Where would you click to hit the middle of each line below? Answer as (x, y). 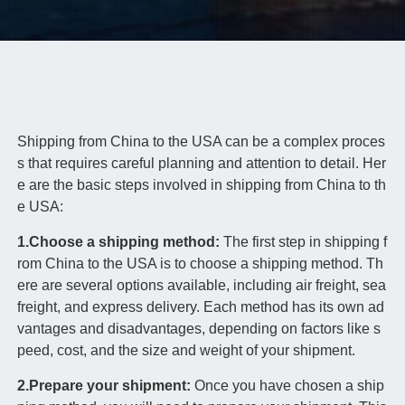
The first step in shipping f (305, 242)
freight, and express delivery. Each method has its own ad (200, 307)
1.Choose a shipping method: (120, 242)
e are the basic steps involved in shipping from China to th (201, 185)
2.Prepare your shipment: (105, 386)
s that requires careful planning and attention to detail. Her (201, 164)
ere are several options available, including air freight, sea (201, 286)
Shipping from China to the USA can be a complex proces (201, 142)
